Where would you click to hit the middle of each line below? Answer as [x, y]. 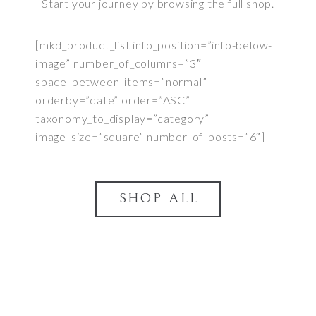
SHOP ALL [159, 199]
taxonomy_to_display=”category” [123, 119]
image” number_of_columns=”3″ [119, 63]
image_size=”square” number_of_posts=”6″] [150, 137]
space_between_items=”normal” [121, 82]
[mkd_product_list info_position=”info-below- [154, 45]
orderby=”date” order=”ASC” [113, 100]
